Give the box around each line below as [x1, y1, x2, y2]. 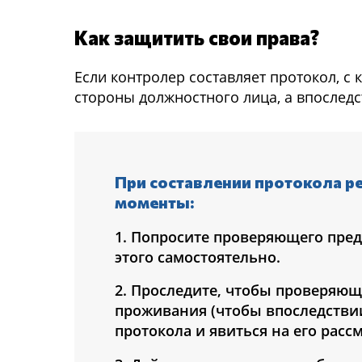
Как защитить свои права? [74, 26, 319, 49]
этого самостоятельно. [115, 246, 280, 267]
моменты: [115, 192, 194, 212]
